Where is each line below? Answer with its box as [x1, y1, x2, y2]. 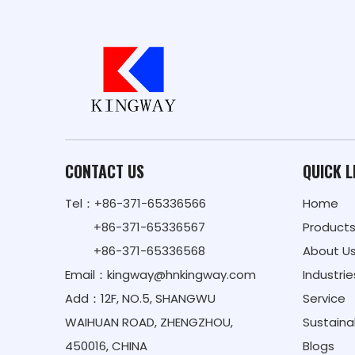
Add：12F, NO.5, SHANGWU [65, 289, 216, 307]
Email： [65, 265, 107, 283]
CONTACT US [65, 158, 144, 183]
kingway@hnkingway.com [107, 265, 256, 283]
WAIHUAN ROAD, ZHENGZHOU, [65, 313, 233, 330]
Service [303, 289, 345, 307]
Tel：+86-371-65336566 [65, 194, 206, 212]
